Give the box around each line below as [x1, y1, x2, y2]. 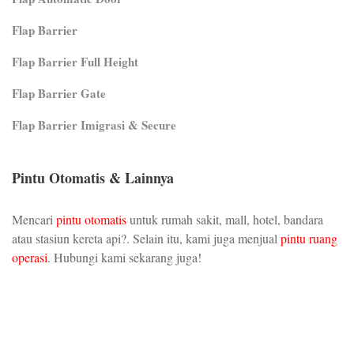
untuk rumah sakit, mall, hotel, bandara [126, 210, 323, 228]
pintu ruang [281, 229, 337, 247]
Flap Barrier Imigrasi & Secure [12, 115, 176, 134]
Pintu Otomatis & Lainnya [12, 167, 174, 188]
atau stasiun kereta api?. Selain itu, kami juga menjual [12, 229, 281, 247]
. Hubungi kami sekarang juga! [47, 248, 201, 265]
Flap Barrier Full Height [12, 52, 138, 70]
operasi [12, 248, 47, 265]
